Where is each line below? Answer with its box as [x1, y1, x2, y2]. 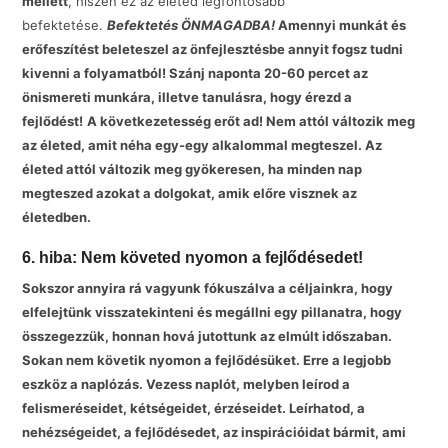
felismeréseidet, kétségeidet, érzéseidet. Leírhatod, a [22, 400, 366, 417]
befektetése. [22, 16, 108, 33]
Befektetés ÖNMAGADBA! [107, 16, 279, 33]
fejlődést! [22, 112, 84, 129]
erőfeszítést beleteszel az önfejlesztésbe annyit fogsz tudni [22, 40, 404, 57]
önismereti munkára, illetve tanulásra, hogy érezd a [22, 88, 353, 105]
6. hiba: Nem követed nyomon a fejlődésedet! [22, 249, 364, 267]
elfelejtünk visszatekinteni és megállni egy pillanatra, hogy [22, 304, 403, 321]
